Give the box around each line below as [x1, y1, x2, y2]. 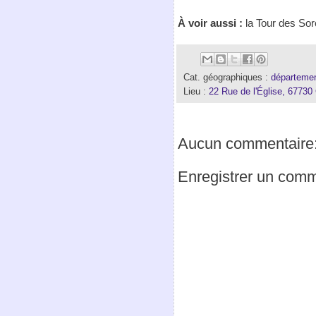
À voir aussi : [178, 16, 243, 29]
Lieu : [183, 86, 209, 97]
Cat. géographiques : [183, 72, 271, 83]
